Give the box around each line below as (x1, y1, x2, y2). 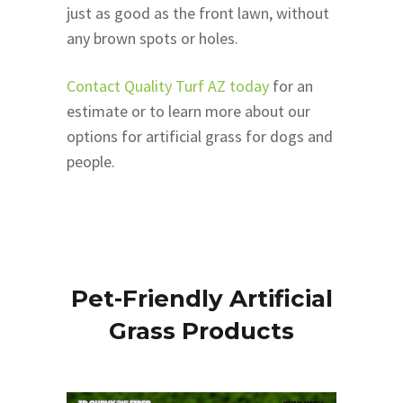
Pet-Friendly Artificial (70, 283, 333, 313)
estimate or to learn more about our (67, 100, 310, 121)
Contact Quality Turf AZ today (67, 75, 269, 96)
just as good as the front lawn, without (67, 2, 329, 23)
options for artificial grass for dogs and (67, 125, 333, 147)
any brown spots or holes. (67, 27, 242, 49)
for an (269, 75, 313, 96)
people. (67, 150, 115, 172)
